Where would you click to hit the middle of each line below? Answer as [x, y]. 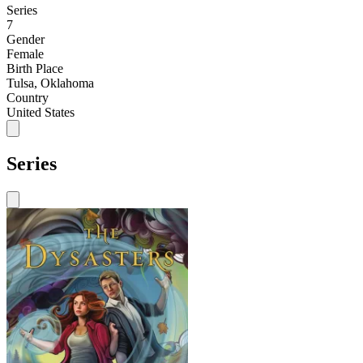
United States [41, 112]
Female [25, 53]
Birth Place [35, 68]
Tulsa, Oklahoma [50, 83]
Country [28, 97]
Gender [26, 39]
